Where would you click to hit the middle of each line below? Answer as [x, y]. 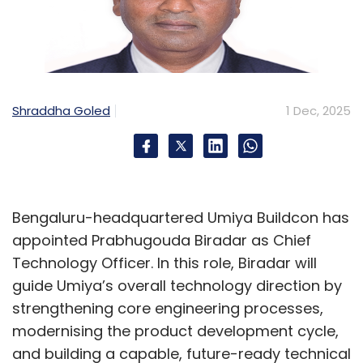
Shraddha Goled [61, 110]
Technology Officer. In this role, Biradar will [164, 263]
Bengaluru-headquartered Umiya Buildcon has [181, 218]
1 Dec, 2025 [318, 111]
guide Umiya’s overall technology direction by [177, 286]
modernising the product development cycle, [175, 331]
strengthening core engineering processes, [168, 308]
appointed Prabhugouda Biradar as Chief [162, 240]
